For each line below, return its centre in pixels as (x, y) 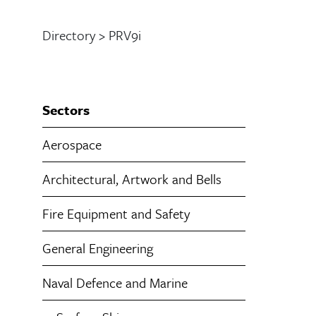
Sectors (66, 110)
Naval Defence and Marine (115, 282)
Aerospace (72, 144)
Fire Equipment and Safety (116, 213)
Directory (69, 35)
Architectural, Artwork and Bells (132, 179)
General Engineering (98, 248)
